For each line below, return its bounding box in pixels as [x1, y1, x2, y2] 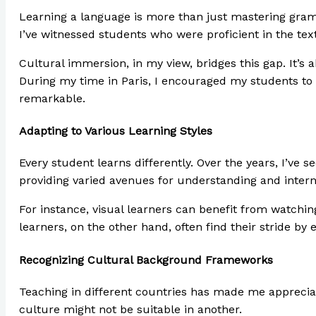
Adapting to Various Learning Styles [18, 124, 212, 138]
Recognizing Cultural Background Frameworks [18, 253, 273, 267]
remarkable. [18, 92, 85, 106]
